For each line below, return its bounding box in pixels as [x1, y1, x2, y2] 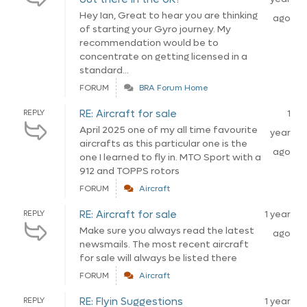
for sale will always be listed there [79, 251, 237, 265]
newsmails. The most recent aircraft [79, 238, 249, 251]
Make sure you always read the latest [79, 224, 254, 237]
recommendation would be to [79, 36, 219, 49]
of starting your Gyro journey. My [79, 23, 231, 36]
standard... [79, 64, 129, 77]
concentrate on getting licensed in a [79, 50, 247, 63]
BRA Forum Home [139, 82, 208, 93]
